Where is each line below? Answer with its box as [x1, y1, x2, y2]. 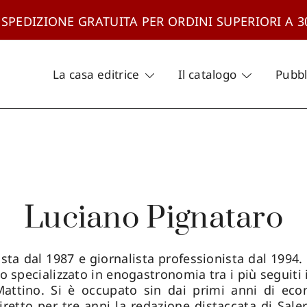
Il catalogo [178, 66, 237, 82]
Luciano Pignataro [23, 199, 284, 238]
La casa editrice [52, 66, 140, 82]
